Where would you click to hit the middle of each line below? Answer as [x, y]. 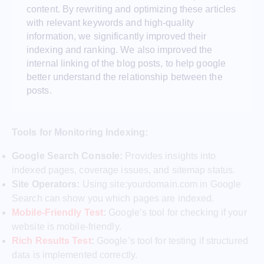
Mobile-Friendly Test [57, 212]
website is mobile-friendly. [67, 226]
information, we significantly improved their [117, 37]
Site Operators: [46, 184]
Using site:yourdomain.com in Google [161, 184]
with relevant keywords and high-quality [110, 23]
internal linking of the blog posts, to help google [126, 64]
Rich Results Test [52, 240]
